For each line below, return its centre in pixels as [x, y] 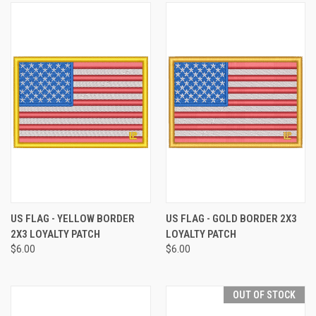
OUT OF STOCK [264, 294]
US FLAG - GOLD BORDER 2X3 [231, 218]
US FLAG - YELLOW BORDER [73, 218]
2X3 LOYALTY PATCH [55, 234]
